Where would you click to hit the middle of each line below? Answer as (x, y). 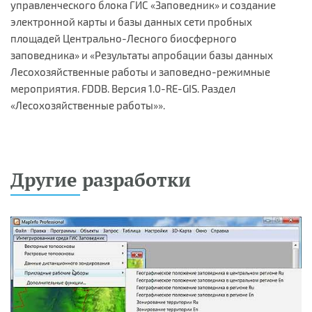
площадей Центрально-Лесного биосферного (124, 38)
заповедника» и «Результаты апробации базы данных (142, 55)
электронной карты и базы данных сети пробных (131, 21)
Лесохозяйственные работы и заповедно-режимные (140, 71)
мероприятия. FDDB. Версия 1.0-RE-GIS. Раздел (123, 88)
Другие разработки (101, 179)
